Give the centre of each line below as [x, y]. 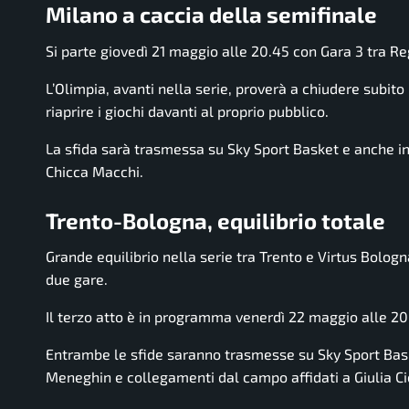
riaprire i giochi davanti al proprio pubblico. [187, 110]
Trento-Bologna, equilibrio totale [215, 220]
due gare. [77, 279]
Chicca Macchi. [94, 171]
